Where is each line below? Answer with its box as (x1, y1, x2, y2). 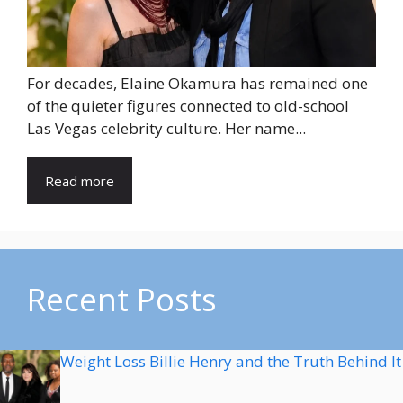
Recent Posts (27, 277, 217, 320)
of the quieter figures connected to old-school (27, 94, 349, 116)
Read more (45, 171, 114, 190)
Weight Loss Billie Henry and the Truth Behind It (60, 350, 401, 372)
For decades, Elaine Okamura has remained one (27, 72, 368, 94)
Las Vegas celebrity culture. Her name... (27, 117, 306, 139)
